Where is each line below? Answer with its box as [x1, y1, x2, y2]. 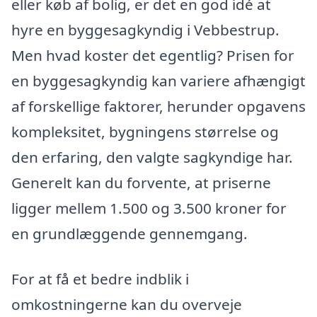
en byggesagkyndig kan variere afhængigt [11, 71, 306, 91]
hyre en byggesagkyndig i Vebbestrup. [11, 20, 279, 40]
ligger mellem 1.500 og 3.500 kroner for [11, 198, 287, 219]
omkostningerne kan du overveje [11, 294, 242, 314]
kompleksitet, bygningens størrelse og [11, 122, 279, 142]
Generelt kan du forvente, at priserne [11, 173, 271, 193]
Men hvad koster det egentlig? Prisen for [11, 45, 294, 66]
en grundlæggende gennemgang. [11, 224, 248, 244]
